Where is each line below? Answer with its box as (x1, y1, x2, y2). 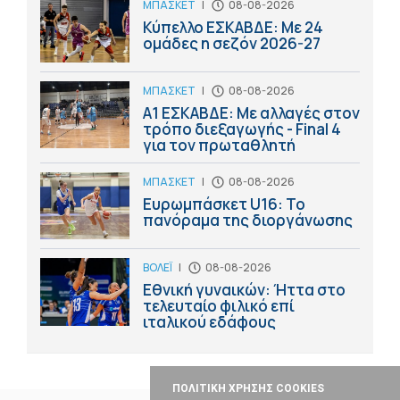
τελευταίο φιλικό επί (143, 296, 295, 317)
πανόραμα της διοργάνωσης (143, 210, 353, 231)
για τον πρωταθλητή (143, 135, 296, 156)
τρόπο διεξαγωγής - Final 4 (143, 119, 341, 140)
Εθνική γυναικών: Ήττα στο (143, 279, 346, 301)
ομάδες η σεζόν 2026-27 (143, 33, 321, 54)
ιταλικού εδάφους (143, 312, 276, 333)
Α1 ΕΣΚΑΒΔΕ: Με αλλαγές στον (143, 103, 360, 124)
